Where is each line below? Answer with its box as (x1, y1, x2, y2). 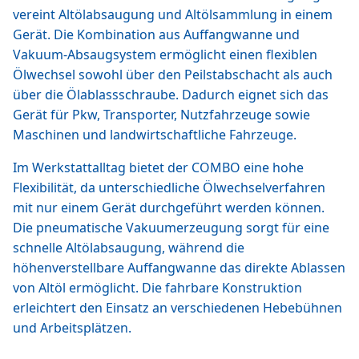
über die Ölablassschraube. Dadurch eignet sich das (13, 86, 329, 103)
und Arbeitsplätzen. (13, 319, 131, 337)
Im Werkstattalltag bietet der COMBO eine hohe (13, 159, 304, 176)
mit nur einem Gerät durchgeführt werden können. (13, 199, 325, 216)
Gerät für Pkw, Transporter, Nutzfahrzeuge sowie (13, 106, 310, 123)
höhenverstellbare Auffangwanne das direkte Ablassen (13, 259, 345, 276)
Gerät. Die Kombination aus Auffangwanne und (13, 26, 300, 43)
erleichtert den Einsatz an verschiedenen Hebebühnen (13, 299, 342, 317)
